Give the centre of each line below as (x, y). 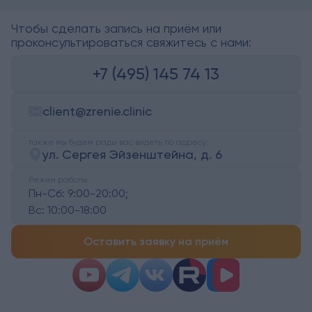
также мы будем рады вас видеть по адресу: (118, 142)
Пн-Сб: (47, 194)
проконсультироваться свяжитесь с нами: (131, 42)
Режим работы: (59, 180)
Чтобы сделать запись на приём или (116, 29)
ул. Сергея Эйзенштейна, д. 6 (132, 155)
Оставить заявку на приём (156, 242)
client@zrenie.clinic (97, 111)
